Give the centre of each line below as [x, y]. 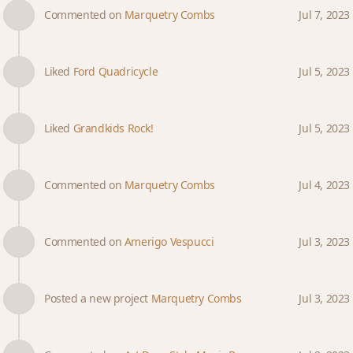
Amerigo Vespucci [169, 242]
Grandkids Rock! [113, 128]
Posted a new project [98, 298]
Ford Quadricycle [115, 71]
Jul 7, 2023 [324, 15]
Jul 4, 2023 [324, 185]
